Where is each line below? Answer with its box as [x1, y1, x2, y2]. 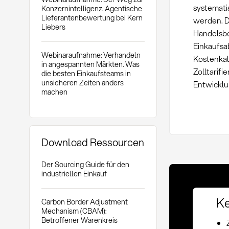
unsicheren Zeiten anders [41, 77, 124, 88]
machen [41, 86, 67, 97]
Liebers [41, 21, 65, 33]
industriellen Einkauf [41, 168, 107, 179]
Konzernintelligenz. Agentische [41, 3, 142, 14]
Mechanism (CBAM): [41, 205, 106, 216]
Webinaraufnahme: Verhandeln [41, 49, 141, 60]
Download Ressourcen [41, 134, 144, 150]
